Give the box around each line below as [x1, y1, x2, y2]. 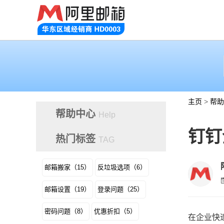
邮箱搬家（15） [44, 163, 90, 171]
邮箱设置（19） [44, 185, 90, 193]
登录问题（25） [97, 185, 143, 193]
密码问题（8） [44, 207, 87, 215]
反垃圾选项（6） [97, 163, 146, 171]
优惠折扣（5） [94, 207, 136, 215]
